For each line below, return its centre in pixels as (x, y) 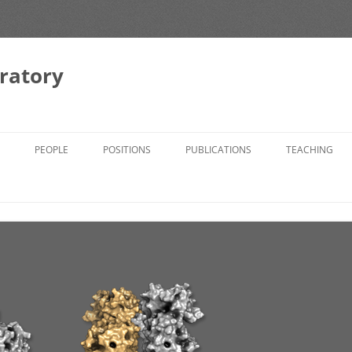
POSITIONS (127, 150)
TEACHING (310, 150)
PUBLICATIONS (218, 150)
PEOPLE (51, 150)
